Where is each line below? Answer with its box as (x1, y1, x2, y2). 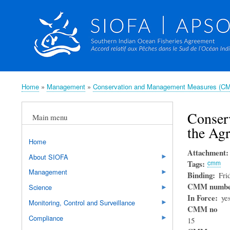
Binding (187, 169, 213, 181)
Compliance (28, 213, 63, 223)
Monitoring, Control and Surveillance (28, 197, 135, 207)
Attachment (187, 146, 226, 158)
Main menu (32, 111, 67, 122)
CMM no (187, 203, 217, 215)
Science (28, 182, 52, 193)
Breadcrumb (22, 89, 62, 100)
